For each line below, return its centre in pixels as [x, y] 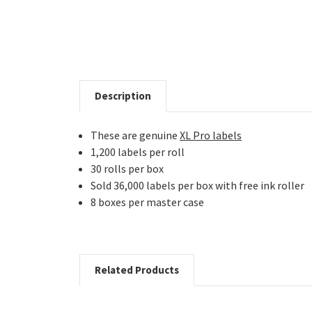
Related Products [137, 270]
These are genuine [135, 135]
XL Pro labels [211, 135]
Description [123, 95]
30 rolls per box [127, 168]
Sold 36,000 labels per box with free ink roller [198, 185]
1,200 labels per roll [138, 151]
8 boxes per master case [148, 202]
